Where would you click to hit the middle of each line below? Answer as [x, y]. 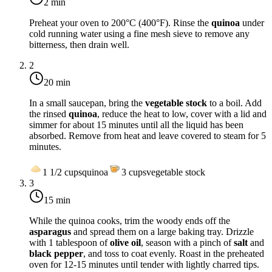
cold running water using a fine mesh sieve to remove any [139, 34]
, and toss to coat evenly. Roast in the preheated [174, 254]
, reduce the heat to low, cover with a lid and [182, 114]
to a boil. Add [234, 103]
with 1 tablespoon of [70, 243]
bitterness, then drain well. [79, 45]
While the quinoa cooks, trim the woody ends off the [130, 221]
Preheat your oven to [70, 23]
